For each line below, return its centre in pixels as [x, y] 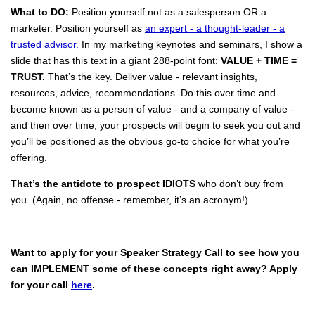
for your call [41, 285]
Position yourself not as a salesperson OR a [168, 12]
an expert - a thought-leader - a [215, 28]
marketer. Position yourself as [78, 28]
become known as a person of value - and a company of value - [152, 109]
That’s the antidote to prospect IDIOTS [103, 184]
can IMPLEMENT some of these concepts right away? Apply [154, 269]
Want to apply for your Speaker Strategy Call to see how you [155, 253]
